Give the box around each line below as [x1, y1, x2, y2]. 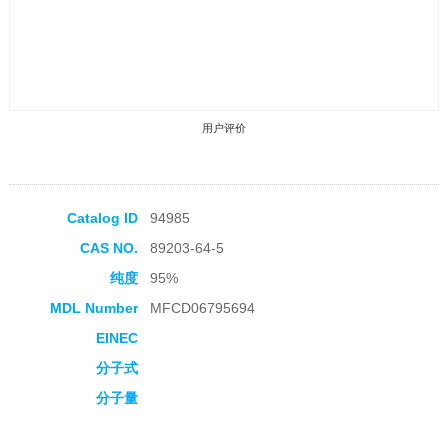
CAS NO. [79, 240, 138, 257]
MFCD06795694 [149, 300, 255, 317]
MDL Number [49, 300, 138, 317]
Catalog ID [66, 210, 138, 227]
